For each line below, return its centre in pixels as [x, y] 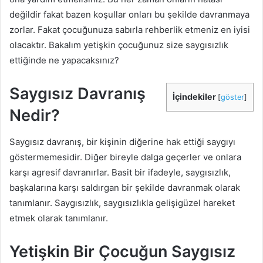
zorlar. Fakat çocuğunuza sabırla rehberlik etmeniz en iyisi [130, 30]
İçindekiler [194, 97]
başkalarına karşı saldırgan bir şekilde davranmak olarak [125, 187]
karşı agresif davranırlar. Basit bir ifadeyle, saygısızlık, [120, 172]
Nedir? [35, 115]
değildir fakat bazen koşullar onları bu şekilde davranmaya [129, 14]
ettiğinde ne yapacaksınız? [64, 60]
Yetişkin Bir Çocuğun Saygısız [122, 251]
